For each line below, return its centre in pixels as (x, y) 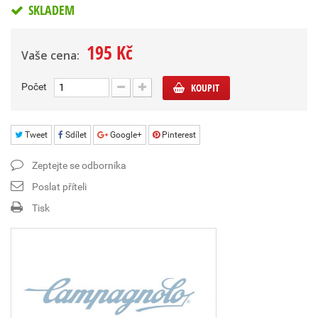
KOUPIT (205, 88)
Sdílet (75, 135)
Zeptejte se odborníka (79, 165)
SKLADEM (50, 10)
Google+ (125, 135)
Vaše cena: (50, 55)
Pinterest (178, 135)
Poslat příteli (59, 187)
